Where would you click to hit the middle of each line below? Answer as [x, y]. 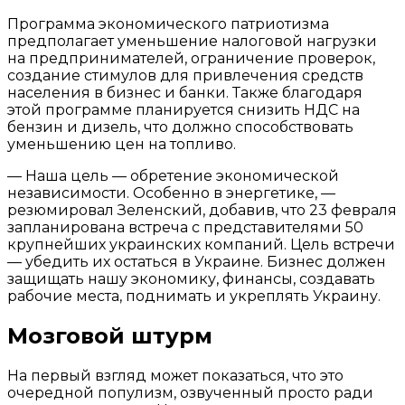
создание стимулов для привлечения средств [185, 75]
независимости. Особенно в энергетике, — [171, 193]
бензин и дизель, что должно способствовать [180, 127]
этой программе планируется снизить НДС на [184, 109]
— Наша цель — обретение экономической [173, 175]
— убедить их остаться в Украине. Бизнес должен [197, 261]
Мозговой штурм [110, 335]
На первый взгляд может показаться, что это [175, 375]
